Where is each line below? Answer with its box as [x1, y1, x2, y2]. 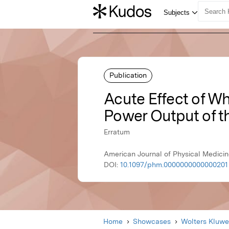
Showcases [133, 217, 171, 226]
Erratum [104, 128, 130, 136]
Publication [109, 71, 147, 79]
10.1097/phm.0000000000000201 [120, 161, 228, 169]
